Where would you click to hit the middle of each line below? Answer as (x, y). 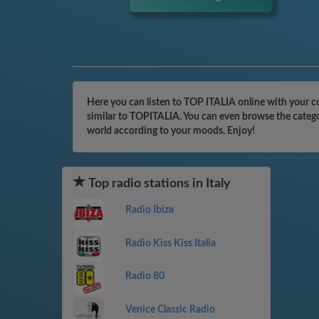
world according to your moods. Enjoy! (171, 131)
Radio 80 (145, 277)
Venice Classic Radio (170, 309)
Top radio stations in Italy (158, 184)
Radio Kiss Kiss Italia (170, 243)
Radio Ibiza (149, 210)
